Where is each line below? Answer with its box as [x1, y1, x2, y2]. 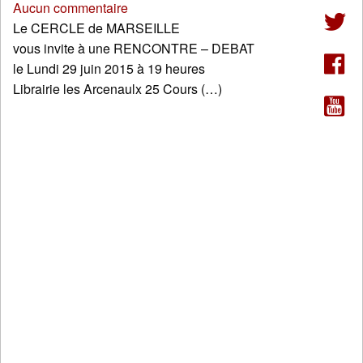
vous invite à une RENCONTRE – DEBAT [13, 39, 254, 58]
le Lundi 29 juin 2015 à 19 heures [13, 59, 205, 79]
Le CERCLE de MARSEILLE [13, 19, 180, 38]
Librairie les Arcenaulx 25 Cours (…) [13, 79, 222, 99]
